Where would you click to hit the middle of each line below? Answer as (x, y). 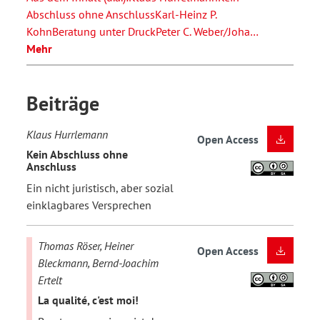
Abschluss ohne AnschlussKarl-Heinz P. (121, 14)
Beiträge (63, 103)
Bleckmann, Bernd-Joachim (98, 262)
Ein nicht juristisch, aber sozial (100, 187)
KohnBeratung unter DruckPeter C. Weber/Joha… (142, 31)
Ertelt (50, 280)
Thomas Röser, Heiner (86, 245)
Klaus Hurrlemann (67, 134)
